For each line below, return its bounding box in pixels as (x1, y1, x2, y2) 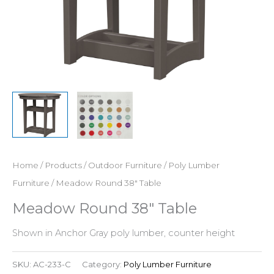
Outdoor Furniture (88, 160, 162, 170)
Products (45, 160, 82, 170)
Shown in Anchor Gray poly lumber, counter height (12, 227, 235, 239)
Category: (82, 259, 124, 270)
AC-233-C (33, 259, 71, 270)
